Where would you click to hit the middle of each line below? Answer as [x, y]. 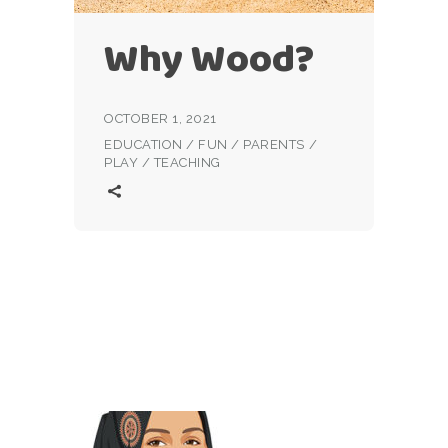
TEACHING [187, 163]
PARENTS [274, 145]
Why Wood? [209, 58]
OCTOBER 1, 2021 [160, 119]
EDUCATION [143, 145]
